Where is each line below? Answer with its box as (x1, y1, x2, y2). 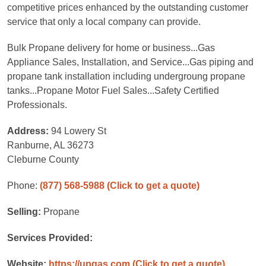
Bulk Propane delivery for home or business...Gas (7, 43, 215, 53)
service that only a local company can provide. (7, 17, 201, 27)
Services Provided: (7, 233, 93, 243)
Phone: (7, 180, 40, 191)
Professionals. (7, 100, 67, 110)
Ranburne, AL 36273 (7, 140, 94, 150)
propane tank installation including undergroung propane (7, 71, 245, 81)
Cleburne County (7, 154, 79, 164)
